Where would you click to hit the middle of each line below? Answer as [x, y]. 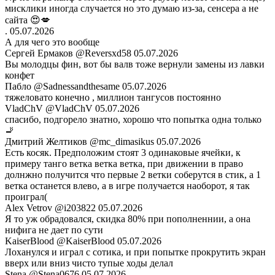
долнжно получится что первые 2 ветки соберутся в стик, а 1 [133, 175]
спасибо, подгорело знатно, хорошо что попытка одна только [133, 120]
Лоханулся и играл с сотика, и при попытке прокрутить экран [135, 252]
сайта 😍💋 [28, 20]
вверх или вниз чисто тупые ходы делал [89, 263]
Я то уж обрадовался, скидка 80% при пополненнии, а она [128, 219]
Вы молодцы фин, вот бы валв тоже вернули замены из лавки [135, 64]
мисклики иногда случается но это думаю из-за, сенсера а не [132, 9]
